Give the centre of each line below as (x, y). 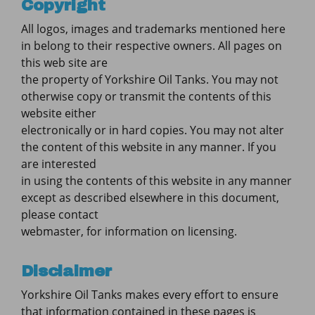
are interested (59, 164)
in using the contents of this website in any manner (156, 181)
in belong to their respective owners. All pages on (152, 46)
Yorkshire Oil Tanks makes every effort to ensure (150, 295)
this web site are (64, 63)
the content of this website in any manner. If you (149, 147)
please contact (60, 214)
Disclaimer (66, 271)
